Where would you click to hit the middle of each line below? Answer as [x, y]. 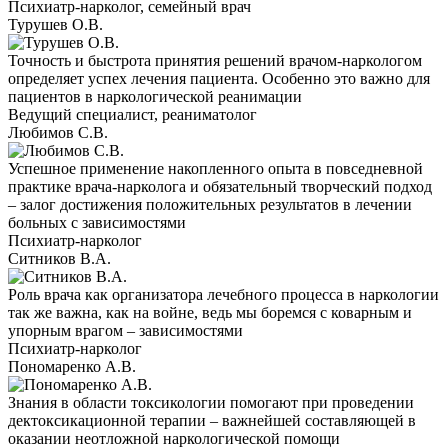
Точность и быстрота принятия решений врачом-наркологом [215, 60]
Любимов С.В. [58, 132]
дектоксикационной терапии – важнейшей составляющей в [212, 420]
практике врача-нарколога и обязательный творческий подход [220, 186]
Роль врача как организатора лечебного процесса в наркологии [223, 294]
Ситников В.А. [59, 258]
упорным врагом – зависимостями [125, 330]
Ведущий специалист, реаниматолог [132, 114]
